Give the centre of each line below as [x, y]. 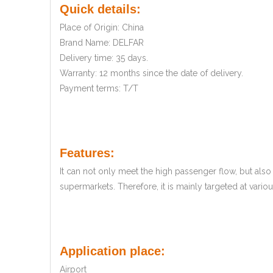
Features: [89, 153]
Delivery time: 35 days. [104, 58]
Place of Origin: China [102, 28]
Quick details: [100, 9]
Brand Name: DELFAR [102, 43]
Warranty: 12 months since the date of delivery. [151, 73]
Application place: [112, 251]
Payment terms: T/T [99, 89]
